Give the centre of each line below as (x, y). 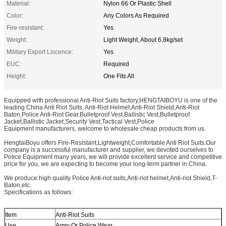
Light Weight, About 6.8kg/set (143, 40)
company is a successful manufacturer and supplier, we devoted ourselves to (109, 150)
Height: (16, 76)
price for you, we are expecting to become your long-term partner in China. (105, 164)
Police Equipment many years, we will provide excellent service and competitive (113, 157)
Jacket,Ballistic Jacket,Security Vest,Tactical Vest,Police (79, 121)
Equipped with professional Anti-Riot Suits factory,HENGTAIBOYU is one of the (111, 100)
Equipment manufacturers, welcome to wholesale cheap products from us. (105, 128)
